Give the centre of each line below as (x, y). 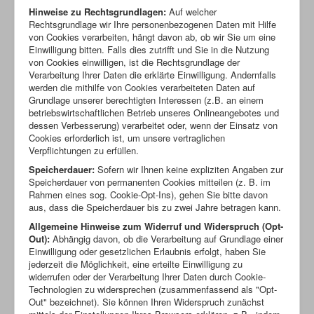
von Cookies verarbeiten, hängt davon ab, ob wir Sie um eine (152, 36)
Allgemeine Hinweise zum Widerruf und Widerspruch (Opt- (156, 226)
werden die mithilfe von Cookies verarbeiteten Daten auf (142, 87)
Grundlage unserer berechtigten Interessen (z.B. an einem (146, 100)
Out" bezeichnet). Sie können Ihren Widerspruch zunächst (146, 301)
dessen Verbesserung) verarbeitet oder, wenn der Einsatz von (153, 125)
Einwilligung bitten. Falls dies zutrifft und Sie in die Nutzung (149, 49)
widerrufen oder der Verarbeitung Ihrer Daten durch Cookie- (147, 276)
